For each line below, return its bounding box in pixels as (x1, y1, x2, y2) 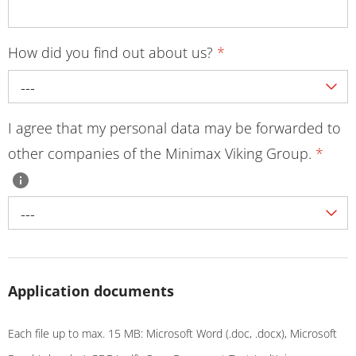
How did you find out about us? (8, 42, 217, 62)
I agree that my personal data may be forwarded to (8, 118, 341, 137)
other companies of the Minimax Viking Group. (8, 143, 315, 163)
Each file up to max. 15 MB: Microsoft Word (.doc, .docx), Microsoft (8, 326, 337, 342)
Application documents (8, 281, 174, 300)
